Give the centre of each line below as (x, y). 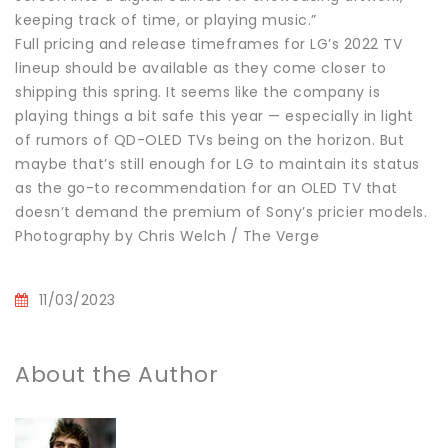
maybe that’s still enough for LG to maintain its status (217, 163)
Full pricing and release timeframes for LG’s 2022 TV (208, 43)
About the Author (116, 374)
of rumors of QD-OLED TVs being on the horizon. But (209, 139)
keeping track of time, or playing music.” (166, 19)
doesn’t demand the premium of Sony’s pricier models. (221, 211)
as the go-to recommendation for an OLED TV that (206, 187)
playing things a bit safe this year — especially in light (214, 115)
